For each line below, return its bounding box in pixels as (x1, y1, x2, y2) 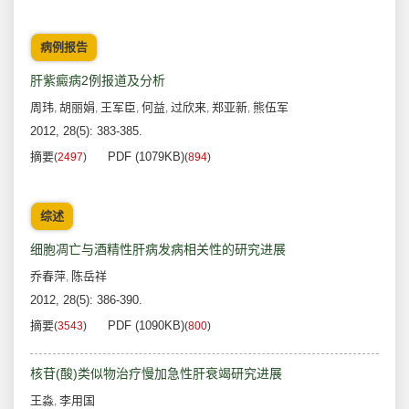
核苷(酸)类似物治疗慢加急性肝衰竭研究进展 (30, 366, 282, 382)
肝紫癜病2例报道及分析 (30, 73, 165, 89)
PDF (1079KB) (108, 150, 184, 164)
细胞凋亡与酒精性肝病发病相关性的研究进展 (30, 242, 286, 257)
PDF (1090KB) (108, 319, 184, 333)
